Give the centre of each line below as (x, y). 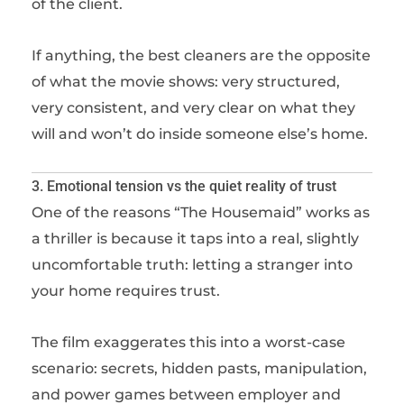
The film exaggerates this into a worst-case (188, 342)
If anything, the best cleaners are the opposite (201, 55)
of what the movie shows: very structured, (186, 82)
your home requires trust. (126, 291)
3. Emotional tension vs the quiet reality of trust (184, 186)
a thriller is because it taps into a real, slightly (195, 239)
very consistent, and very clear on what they (193, 108)
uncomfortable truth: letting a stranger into (192, 265)
